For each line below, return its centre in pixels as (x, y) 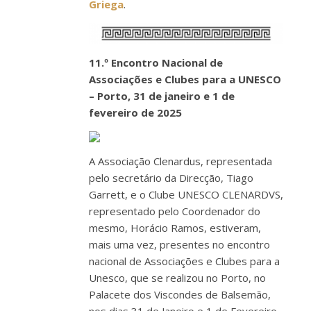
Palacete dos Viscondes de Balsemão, (180, 294)
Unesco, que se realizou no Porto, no (177, 277)
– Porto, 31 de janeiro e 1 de (162, 95)
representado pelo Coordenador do (175, 211)
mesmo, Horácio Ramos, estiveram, (175, 227)
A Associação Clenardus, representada (180, 161)
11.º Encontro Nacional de (156, 62)
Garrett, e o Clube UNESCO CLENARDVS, (186, 194)
